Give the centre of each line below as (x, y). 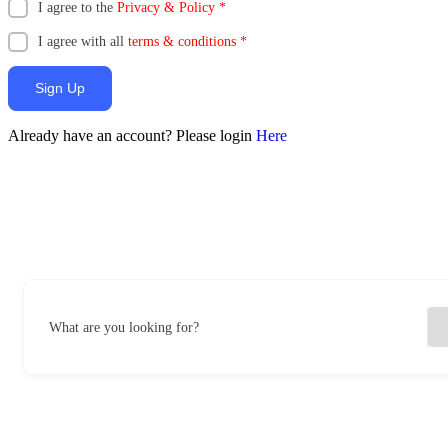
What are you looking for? (124, 327)
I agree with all (83, 41)
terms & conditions (182, 41)
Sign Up (60, 87)
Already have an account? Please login (132, 135)
